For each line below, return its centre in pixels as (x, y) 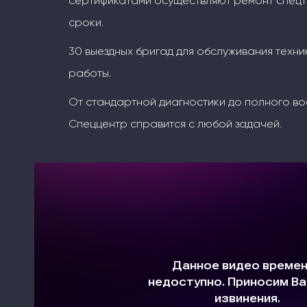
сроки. (86, 22)
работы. (90, 73)
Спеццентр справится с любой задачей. (175, 124)
